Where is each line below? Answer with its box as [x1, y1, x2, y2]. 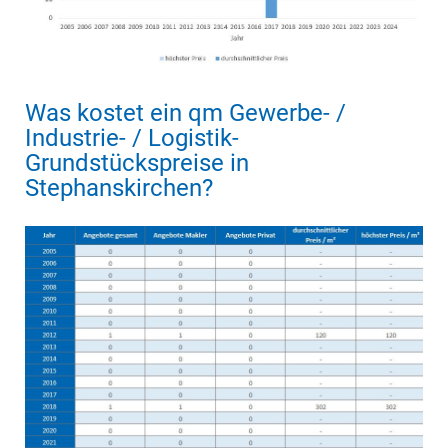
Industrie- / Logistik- [25, 124, 239, 153]
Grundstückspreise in [25, 149, 249, 178]
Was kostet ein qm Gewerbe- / [25, 99, 346, 128]
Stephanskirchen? [25, 174, 213, 203]
